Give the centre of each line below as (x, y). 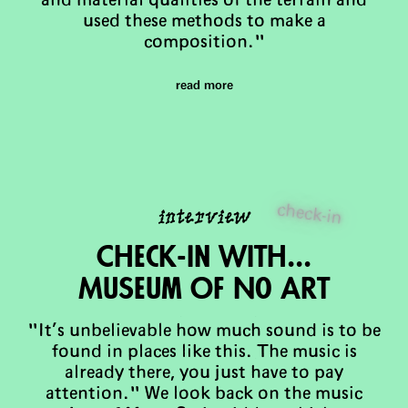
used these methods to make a (204, 22)
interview (204, 215)
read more (204, 86)
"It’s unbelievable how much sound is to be (204, 331)
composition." (204, 43)
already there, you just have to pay (204, 373)
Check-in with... (204, 258)
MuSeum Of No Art (204, 290)
